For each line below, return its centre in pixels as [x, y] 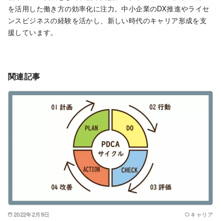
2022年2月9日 [32, 214]
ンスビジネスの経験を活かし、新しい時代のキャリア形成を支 [108, 20]
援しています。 [33, 32]
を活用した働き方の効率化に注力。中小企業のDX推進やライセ [109, 8]
